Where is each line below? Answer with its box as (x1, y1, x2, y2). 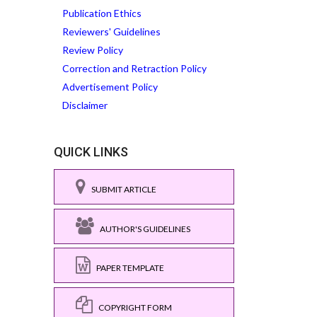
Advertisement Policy (62, 81, 158, 93)
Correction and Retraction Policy (62, 62, 207, 74)
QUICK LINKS (54, 144, 128, 159)
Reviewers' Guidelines (62, 25, 161, 38)
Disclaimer (62, 99, 108, 111)
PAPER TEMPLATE (91, 263, 164, 273)
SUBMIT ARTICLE (86, 184, 156, 195)
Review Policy (62, 44, 123, 56)
